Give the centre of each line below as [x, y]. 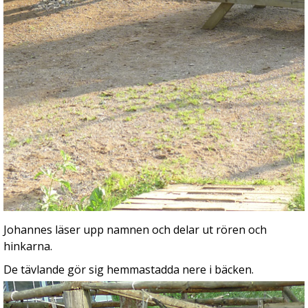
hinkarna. [28, 246]
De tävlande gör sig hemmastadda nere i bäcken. [129, 269]
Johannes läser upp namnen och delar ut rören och [135, 230]
